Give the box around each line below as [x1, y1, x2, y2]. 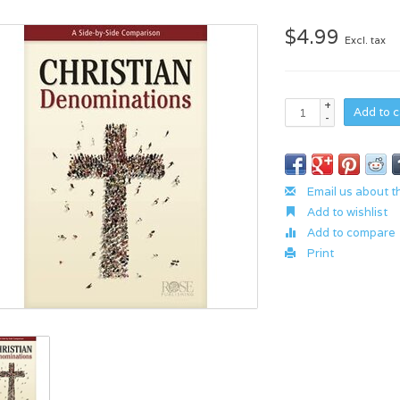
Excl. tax [345, 34, 387, 46]
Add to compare [304, 225, 396, 240]
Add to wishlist [304, 204, 388, 220]
